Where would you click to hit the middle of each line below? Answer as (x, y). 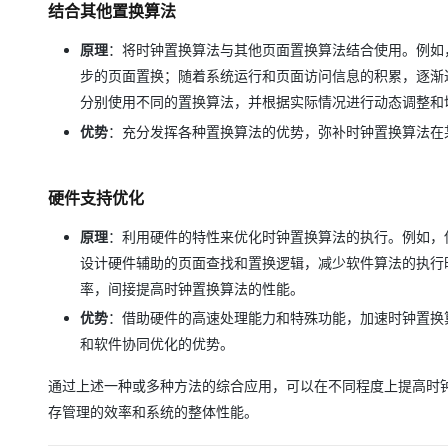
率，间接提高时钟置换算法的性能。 (192, 288)
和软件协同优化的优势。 (157, 343)
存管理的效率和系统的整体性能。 (153, 411)
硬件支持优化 (96, 197)
